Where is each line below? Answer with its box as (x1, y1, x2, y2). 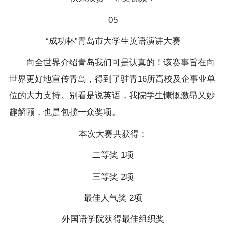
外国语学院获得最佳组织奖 (62, 214, 164, 224)
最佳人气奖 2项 (84, 193, 142, 203)
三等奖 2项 (92, 172, 134, 182)
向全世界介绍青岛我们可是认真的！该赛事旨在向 (9, 58, 215, 68)
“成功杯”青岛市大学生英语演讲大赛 (45, 36, 181, 46)
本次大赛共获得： (79, 129, 147, 139)
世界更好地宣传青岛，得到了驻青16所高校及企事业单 (9, 74, 215, 84)
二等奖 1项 (92, 150, 134, 160)
